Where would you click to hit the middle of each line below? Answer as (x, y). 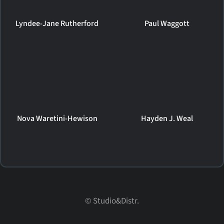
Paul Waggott (167, 23)
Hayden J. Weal (167, 118)
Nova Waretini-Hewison (57, 118)
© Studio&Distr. (112, 201)
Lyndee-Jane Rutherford (57, 23)
